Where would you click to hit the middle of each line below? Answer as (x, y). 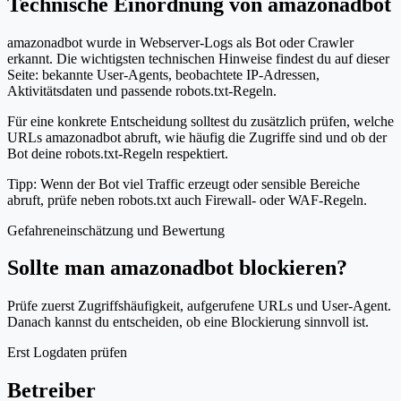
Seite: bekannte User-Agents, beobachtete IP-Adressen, (163, 74)
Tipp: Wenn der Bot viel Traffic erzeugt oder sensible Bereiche (183, 183)
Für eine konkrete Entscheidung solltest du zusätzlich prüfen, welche (200, 121)
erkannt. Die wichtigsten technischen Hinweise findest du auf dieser (198, 58)
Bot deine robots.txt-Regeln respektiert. (118, 153)
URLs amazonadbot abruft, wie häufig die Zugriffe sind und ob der (197, 137)
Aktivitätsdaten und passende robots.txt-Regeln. (142, 90)
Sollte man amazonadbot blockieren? (177, 268)
